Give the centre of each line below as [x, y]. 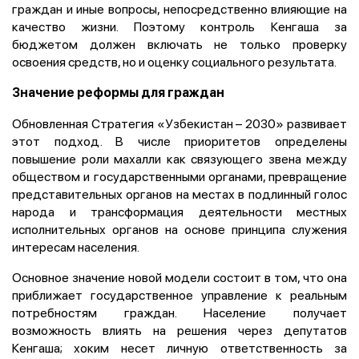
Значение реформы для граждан [118, 92]
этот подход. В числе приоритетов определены [179, 141]
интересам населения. [76, 246]
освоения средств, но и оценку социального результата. [174, 61]
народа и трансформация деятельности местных [179, 211]
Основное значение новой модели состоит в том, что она [179, 277]
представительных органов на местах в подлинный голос [179, 194]
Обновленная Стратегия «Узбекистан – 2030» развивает [179, 123]
